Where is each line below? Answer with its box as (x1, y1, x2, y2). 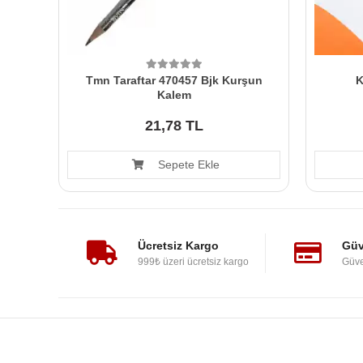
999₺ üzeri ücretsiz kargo (138, 255, 249, 267)
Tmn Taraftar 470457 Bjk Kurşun (85, 73, 263, 87)
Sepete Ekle (154, 157, 220, 171)
